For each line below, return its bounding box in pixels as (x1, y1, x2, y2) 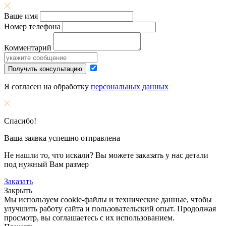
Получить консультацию (8, 65, 82, 73)
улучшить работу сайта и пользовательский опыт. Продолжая (4, 204, 216, 213)
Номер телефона (4, 22, 61, 31)
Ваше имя (4, 12, 38, 21)
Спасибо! (4, 117, 36, 126)
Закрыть (4, 186, 32, 195)
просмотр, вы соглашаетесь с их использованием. (4, 213, 175, 222)
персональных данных (91, 82, 168, 91)
